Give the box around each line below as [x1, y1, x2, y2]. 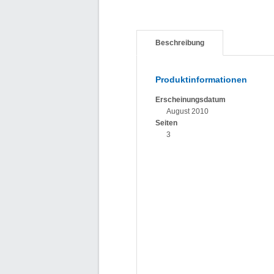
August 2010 [166, 107, 209, 116]
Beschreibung [155, 39, 204, 47]
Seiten [155, 119, 177, 127]
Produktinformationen [155, 75, 247, 84]
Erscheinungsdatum [155, 95, 226, 104]
